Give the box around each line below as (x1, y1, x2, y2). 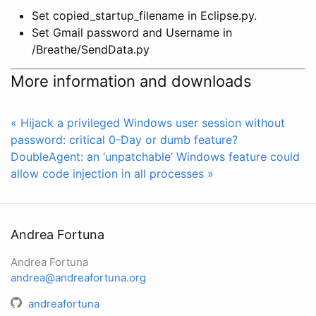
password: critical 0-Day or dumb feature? (11, 132, 238, 147)
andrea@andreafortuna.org (11, 271, 146, 284)
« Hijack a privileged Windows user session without (11, 115, 285, 130)
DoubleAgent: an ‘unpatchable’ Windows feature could (11, 149, 300, 164)
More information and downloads (11, 71, 252, 90)
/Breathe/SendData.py (32, 42, 150, 56)
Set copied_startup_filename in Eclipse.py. (32, 8, 257, 23)
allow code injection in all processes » (11, 166, 214, 181)
